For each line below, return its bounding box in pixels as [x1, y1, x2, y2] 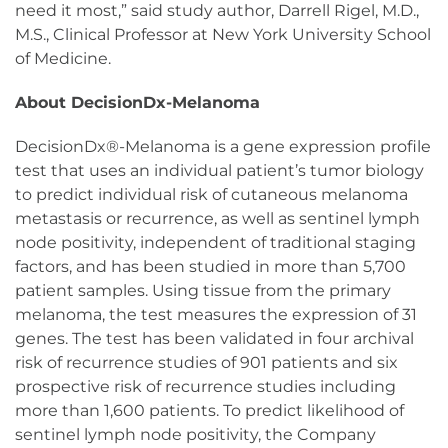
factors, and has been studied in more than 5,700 [15, 257, 406, 277]
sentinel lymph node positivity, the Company [15, 425, 376, 445]
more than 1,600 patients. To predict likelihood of [15, 401, 404, 421]
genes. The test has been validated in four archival [15, 329, 414, 349]
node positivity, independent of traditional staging [15, 233, 416, 253]
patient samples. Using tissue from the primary [15, 281, 391, 301]
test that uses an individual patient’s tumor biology [15, 161, 424, 181]
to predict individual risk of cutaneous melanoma [15, 185, 408, 205]
